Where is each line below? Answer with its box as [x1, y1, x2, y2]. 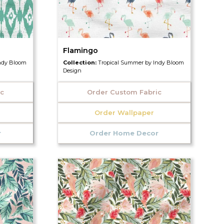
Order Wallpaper [94, 108, 154, 117]
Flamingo [62, 46, 98, 55]
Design [62, 67, 81, 74]
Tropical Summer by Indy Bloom [97, 59, 184, 66]
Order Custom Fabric [86, 88, 161, 96]
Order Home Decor [89, 129, 159, 137]
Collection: [62, 59, 98, 66]
